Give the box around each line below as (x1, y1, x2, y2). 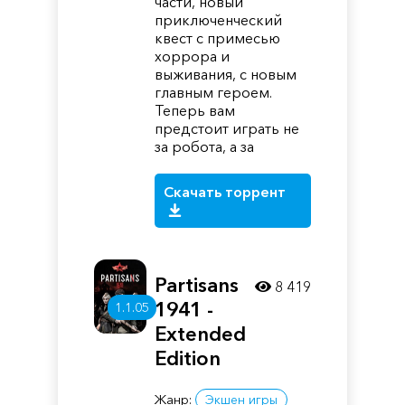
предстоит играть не (155, 119, 300, 137)
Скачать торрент (164, 183, 287, 201)
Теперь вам (155, 101, 236, 119)
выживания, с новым (155, 65, 297, 83)
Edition (155, 346, 221, 371)
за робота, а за (155, 137, 255, 155)
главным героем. (155, 83, 273, 101)
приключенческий (155, 11, 283, 29)
